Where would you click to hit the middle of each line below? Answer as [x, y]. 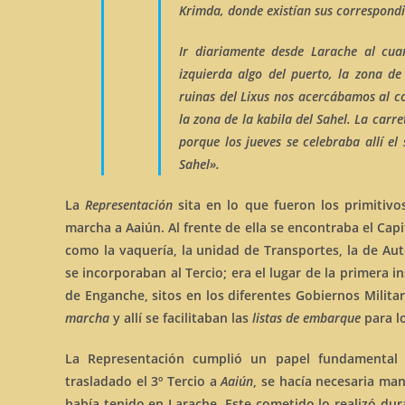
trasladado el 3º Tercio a [143, 381]
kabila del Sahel [302, 119]
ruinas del [210, 96]
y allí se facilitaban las [181, 318]
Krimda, [202, 10]
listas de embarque [306, 318]
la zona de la [218, 119]
